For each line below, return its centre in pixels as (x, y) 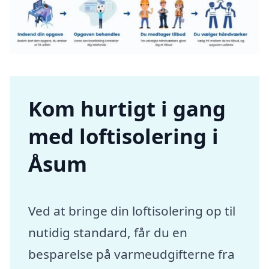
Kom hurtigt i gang (127, 108)
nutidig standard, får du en (108, 232)
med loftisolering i (124, 136)
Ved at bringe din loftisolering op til (132, 210)
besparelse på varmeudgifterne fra (132, 254)
